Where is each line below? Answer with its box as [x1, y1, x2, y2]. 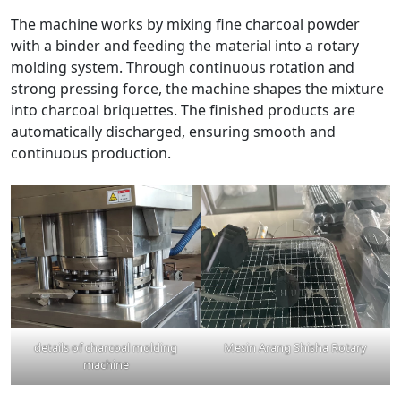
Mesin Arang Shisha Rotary [224, 338, 367, 355]
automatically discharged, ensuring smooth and [11, 122, 336, 141]
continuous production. [11, 143, 171, 163]
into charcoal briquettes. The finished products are [11, 100, 355, 120]
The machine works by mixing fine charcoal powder [11, 14, 360, 34]
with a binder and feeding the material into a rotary [11, 36, 359, 55]
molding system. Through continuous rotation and [11, 57, 354, 77]
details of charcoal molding [34, 338, 177, 355]
